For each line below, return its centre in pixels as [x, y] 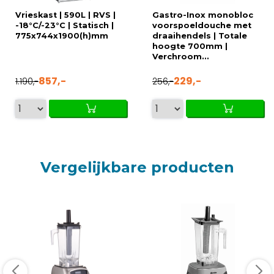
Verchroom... [181, 56]
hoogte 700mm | [190, 46]
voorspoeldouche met [202, 25]
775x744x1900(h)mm [62, 35]
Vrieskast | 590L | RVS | [65, 15]
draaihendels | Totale [200, 35]
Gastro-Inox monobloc [203, 15]
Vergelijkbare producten [137, 167]
